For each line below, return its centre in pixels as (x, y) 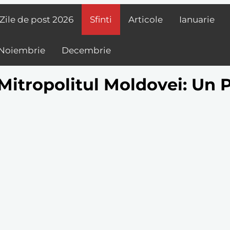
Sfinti (101, 20)
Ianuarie (197, 20)
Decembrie (86, 50)
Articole (146, 20)
